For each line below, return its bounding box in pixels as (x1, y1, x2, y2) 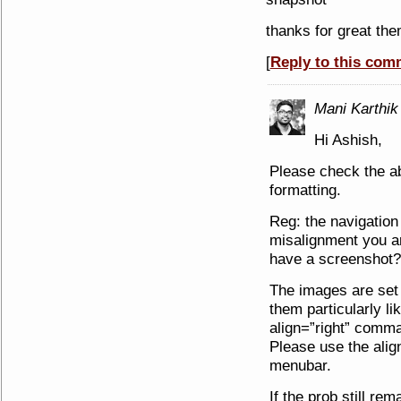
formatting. (269, 181, 341, 199)
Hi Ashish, (313, 131, 382, 149)
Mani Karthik (313, 99, 398, 117)
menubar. (269, 356, 331, 374)
